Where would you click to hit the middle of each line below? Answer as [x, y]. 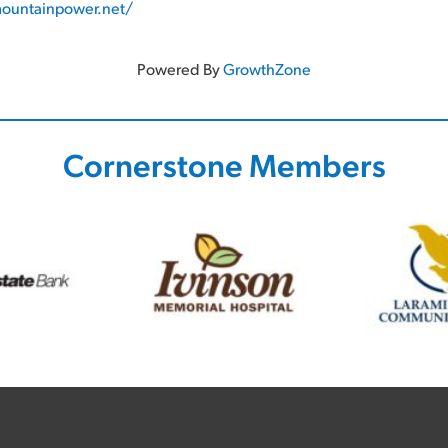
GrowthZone [267, 68]
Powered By [180, 68]
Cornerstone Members [224, 164]
